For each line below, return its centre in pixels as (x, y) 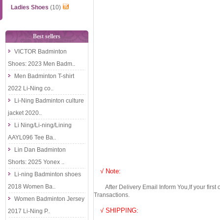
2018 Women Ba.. (32, 187)
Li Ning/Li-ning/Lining (43, 125)
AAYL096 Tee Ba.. (32, 137)
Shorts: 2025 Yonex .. (36, 162)
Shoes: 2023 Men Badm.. (42, 64)
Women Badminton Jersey (50, 199)
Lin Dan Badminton (40, 150)
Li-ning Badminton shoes (48, 174)
